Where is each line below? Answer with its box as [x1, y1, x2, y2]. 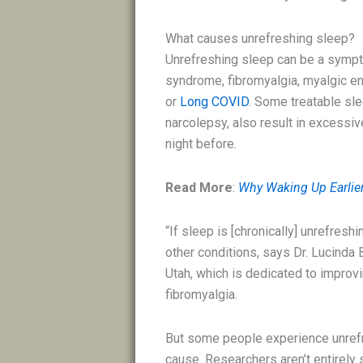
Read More [165, 180, 233, 196]
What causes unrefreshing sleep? [165, 31, 356, 47]
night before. [165, 136, 237, 152]
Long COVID [180, 94, 250, 110]
